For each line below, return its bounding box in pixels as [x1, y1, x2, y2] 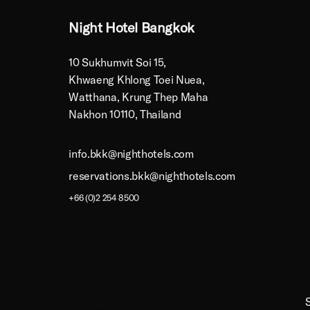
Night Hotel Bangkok [69, 18, 194, 36]
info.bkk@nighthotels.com [69, 147, 194, 161]
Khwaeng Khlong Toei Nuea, [69, 72, 205, 86]
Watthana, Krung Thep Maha [69, 89, 208, 104]
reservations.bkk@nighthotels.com [69, 169, 236, 183]
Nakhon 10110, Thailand [69, 107, 181, 121]
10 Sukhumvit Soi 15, [69, 55, 167, 69]
